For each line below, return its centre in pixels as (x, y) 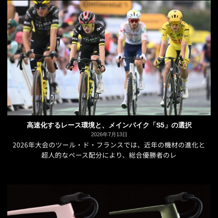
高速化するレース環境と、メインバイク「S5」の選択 (109, 125)
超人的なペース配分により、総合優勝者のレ (109, 154)
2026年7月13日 (109, 135)
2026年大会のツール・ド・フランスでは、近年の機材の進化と (109, 144)
